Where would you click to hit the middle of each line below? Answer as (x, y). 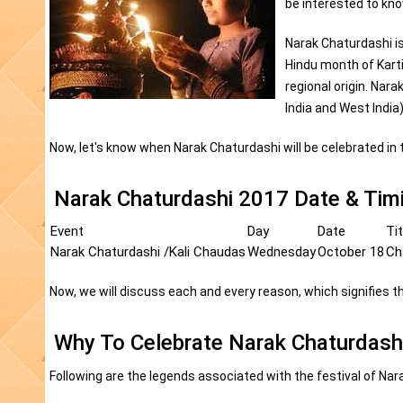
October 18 (351, 252)
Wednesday (282, 252)
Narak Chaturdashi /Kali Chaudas (148, 252)
